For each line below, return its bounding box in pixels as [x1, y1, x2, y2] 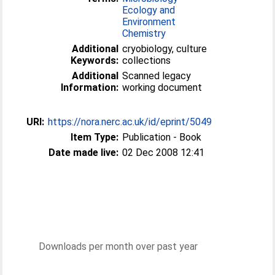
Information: [61, 81, 119, 93]
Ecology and [122, 4, 176, 16]
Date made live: [48, 146, 119, 158]
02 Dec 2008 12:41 [122, 146, 205, 158]
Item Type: [71, 131, 119, 143]
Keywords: [71, 54, 119, 66]
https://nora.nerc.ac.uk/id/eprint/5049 [48, 115, 212, 128]
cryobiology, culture [122, 42, 207, 55]
